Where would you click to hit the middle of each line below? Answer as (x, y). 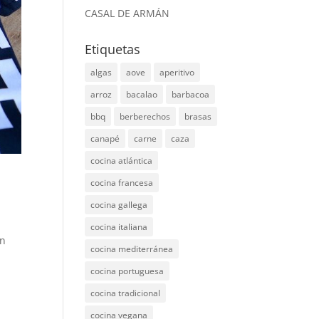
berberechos (145, 116)
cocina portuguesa (127, 271)
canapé (105, 138)
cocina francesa (122, 183)
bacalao (142, 94)
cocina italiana (119, 227)
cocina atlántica (122, 161)
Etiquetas (113, 49)
